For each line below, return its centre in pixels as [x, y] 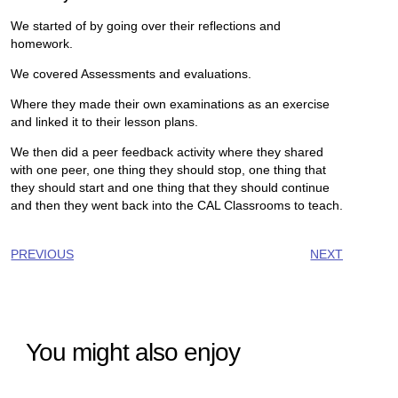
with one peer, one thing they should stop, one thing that [169, 170]
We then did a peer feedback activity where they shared [167, 152]
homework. [42, 44]
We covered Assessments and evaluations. [131, 74]
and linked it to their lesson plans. [105, 122]
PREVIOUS [43, 255]
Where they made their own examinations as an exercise [171, 104]
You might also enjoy [133, 352]
